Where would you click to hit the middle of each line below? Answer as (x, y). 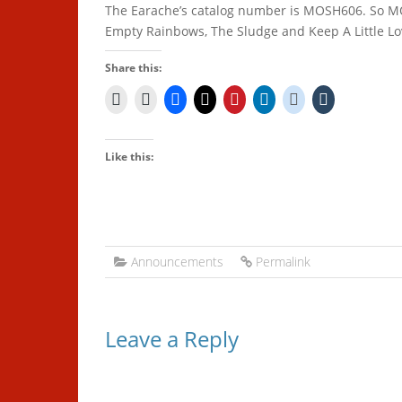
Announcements (177, 262)
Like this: (129, 157)
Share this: (133, 68)
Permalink (283, 262)
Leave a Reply (172, 339)
